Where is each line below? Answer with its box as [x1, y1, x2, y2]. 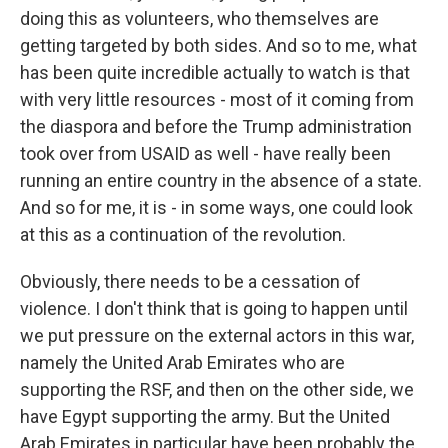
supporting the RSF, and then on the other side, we [20, 379, 414, 400]
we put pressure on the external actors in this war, [20, 325, 414, 346]
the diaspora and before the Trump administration [20, 116, 412, 137]
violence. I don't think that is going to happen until [20, 298, 408, 319]
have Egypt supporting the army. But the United [20, 406, 390, 427]
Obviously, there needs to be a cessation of [20, 271, 361, 292]
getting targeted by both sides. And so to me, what [20, 35, 417, 56]
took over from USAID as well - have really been [20, 143, 391, 164]
